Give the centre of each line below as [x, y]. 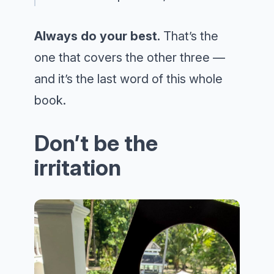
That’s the [189, 36]
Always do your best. [97, 36]
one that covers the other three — [130, 57]
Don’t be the [96, 143]
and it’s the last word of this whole [128, 79]
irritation [78, 168]
